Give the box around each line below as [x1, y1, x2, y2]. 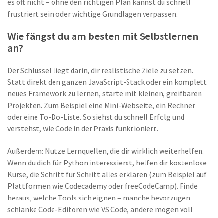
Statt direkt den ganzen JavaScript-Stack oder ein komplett [7, 77, 207, 87]
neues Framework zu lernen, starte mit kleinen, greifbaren [7, 89, 202, 98]
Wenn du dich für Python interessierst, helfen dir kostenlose [7, 158, 207, 167]
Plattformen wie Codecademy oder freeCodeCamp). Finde [7, 181, 198, 191]
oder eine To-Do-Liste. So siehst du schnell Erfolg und [7, 112, 184, 122]
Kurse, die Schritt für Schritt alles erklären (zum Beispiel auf [7, 169, 207, 179]
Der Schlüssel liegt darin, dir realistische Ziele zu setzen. [7, 65, 193, 75]
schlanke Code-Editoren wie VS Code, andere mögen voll [7, 204, 193, 214]
